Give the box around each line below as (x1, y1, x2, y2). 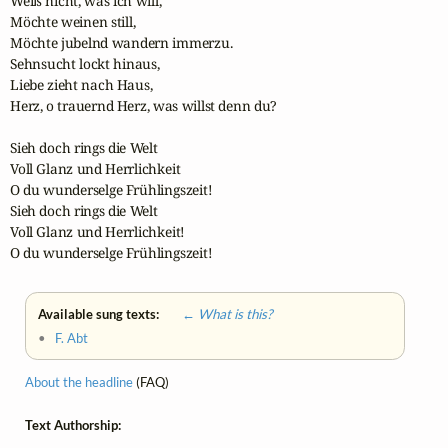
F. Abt (55, 330, 89, 347)
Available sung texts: (38, 306, 163, 323)
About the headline (25, 374, 133, 391)
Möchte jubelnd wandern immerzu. (10, 33, 233, 53)
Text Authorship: (25, 416, 121, 433)
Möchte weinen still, (10, 12, 136, 32)
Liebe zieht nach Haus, (10, 75, 153, 95)
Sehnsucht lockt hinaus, (10, 54, 160, 74)
